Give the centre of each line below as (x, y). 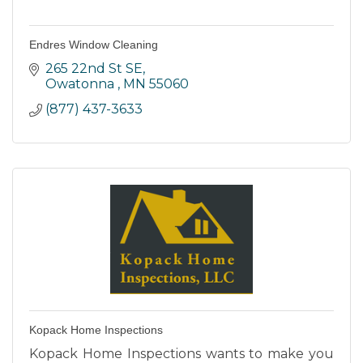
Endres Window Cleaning (94, 44)
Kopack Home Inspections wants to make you (181, 353)
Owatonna (81, 83)
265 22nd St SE (94, 68)
